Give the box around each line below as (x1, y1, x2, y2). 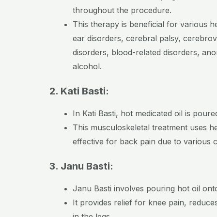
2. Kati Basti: (49, 85, 109, 97)
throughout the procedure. (73, 5, 174, 15)
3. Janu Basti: (49, 160, 113, 172)
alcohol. (73, 61, 102, 71)
